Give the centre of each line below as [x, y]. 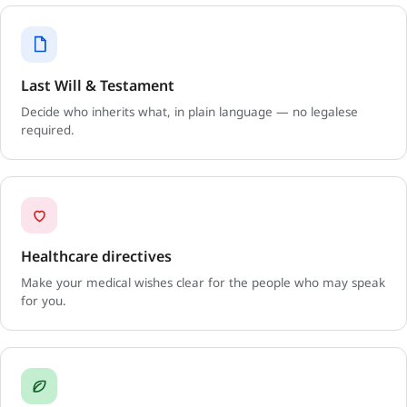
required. [48, 129]
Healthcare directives [96, 256]
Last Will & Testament [98, 85]
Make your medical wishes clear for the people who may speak [203, 282]
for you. [44, 300]
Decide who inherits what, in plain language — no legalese [189, 111]
